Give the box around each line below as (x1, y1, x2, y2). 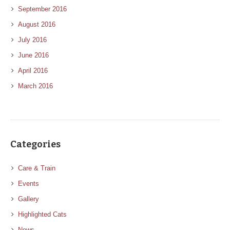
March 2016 (18, 82, 53, 90)
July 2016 (18, 35, 47, 44)
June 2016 (18, 51, 49, 59)
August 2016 (18, 20, 55, 28)
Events (18, 179, 39, 187)
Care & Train (18, 164, 55, 172)
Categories (10, 138, 61, 150)
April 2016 (18, 66, 48, 74)
